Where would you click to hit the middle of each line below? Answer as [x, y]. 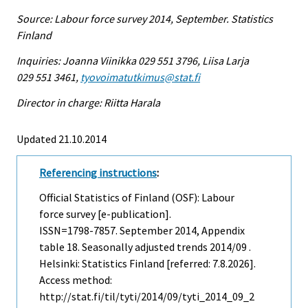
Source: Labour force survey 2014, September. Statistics [145, 19]
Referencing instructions [98, 172]
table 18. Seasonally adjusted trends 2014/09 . [145, 247]
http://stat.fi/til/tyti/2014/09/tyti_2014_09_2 [147, 297]
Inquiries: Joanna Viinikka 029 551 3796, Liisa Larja [133, 60]
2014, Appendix [209, 231]
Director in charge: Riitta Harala [88, 102]
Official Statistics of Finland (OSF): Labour [137, 198]
